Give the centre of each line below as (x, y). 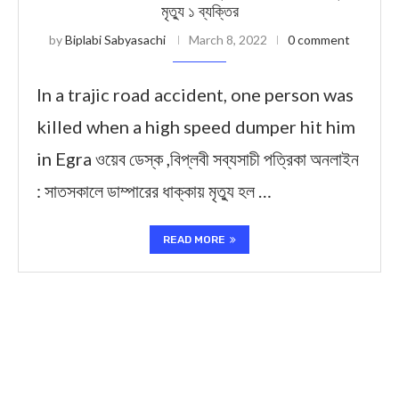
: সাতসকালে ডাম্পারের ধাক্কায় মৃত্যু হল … (154, 191)
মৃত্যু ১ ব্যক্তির (199, 12)
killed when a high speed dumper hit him (196, 126)
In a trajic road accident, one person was (195, 94)
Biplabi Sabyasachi (115, 40)
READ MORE (194, 240)
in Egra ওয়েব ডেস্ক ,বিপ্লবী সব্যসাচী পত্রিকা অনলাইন (198, 159)
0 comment (319, 40)
